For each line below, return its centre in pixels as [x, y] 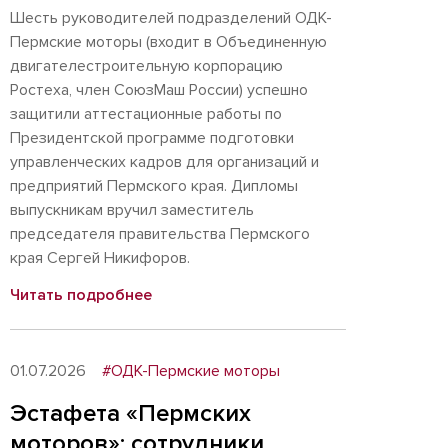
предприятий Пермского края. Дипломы [154, 186]
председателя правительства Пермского [160, 234]
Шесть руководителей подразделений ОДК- [171, 18]
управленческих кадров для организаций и [164, 162]
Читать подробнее [81, 295]
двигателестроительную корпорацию [146, 66]
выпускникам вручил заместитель [132, 210]
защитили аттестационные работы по [146, 114]
